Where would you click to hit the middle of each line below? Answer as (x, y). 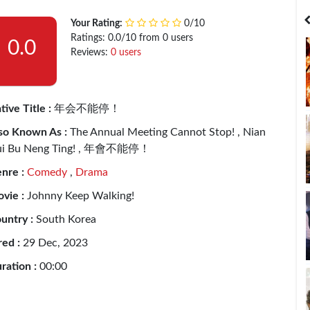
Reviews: (90, 53)
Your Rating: (96, 24)
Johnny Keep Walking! (80, 196)
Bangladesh (247, 20)
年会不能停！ (85, 109)
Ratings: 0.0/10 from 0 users (131, 38)
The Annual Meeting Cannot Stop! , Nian (166, 132)
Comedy (47, 172)
